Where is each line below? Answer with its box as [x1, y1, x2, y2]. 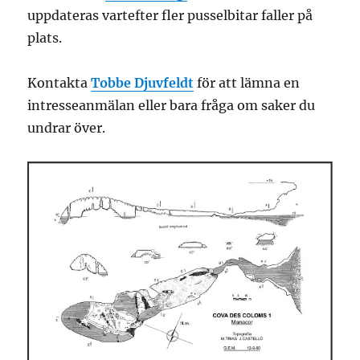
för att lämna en [194, 74, 301, 91]
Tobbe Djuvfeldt [91, 74, 194, 91]
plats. [27, 29, 63, 46]
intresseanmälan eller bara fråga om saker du [27, 96, 316, 113]
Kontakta [27, 74, 92, 91]
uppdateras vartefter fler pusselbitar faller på [27, 6, 313, 23]
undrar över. [27, 119, 106, 136]
